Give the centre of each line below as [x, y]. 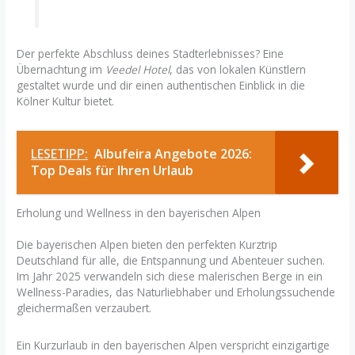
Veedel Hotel [138, 69]
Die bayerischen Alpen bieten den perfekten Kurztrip [147, 244]
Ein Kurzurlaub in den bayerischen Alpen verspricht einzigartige [174, 345]
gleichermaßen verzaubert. [84, 307]
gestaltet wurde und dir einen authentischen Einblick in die [161, 85]
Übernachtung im [61, 69]
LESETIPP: [60, 154]
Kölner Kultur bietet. [66, 101]
